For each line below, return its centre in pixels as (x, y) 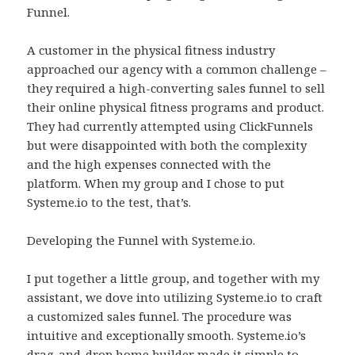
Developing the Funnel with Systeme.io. (141, 240)
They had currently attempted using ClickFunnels (170, 126)
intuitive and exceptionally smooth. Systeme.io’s (167, 336)
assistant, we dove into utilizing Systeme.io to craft (175, 298)
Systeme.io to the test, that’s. (109, 202)
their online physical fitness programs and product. (176, 107)
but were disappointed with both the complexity (167, 145)
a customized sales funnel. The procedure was (160, 317)
